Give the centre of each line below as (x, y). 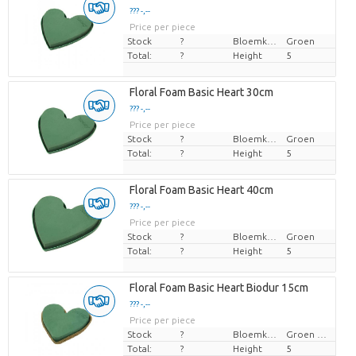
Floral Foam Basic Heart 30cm (201, 93)
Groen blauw (322, 335)
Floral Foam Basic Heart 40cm (201, 190)
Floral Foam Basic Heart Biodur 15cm (219, 288)
